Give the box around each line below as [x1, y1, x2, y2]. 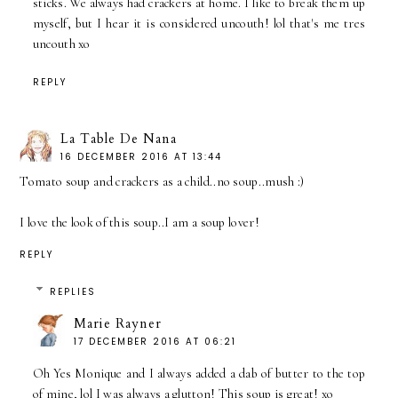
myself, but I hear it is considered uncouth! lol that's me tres [32, 16, 366, 32]
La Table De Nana [60, 129, 178, 147]
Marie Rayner [73, 314, 162, 333]
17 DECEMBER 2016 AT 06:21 [73, 335, 236, 349]
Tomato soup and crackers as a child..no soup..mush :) [20, 173, 305, 189]
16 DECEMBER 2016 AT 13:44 [60, 149, 223, 163]
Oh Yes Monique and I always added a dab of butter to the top [32, 366, 366, 382]
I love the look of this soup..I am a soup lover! [20, 214, 259, 230]
